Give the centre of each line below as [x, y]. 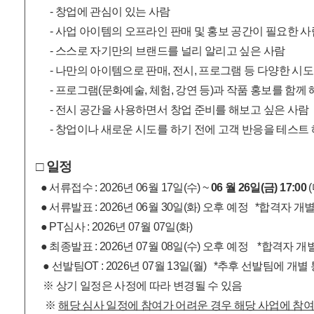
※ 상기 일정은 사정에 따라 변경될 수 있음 [139, 285]
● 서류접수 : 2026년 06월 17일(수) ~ [124, 187]
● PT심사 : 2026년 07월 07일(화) [114, 226]
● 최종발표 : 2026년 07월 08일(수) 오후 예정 [145, 246]
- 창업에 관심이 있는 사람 [103, 11]
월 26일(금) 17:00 [265, 187]
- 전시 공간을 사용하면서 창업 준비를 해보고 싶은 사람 [172, 109]
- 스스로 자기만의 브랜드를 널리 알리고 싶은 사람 [161, 50]
